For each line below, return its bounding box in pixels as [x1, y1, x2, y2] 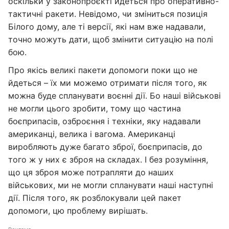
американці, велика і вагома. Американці [8, 129, 175, 139]
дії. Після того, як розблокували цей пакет [8, 193, 181, 203]
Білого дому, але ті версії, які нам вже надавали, [8, 21, 205, 32]
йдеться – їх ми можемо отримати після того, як [8, 78, 207, 88]
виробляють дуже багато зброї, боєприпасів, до [8, 142, 202, 152]
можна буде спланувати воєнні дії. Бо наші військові [8, 90, 221, 101]
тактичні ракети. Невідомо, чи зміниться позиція [8, 9, 208, 19]
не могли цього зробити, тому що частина [8, 103, 181, 113]
